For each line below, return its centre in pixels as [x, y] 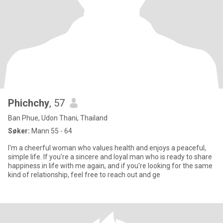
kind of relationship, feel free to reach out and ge [84, 175]
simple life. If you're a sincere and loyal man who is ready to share [110, 157]
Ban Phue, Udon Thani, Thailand [58, 118]
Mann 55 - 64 [51, 131]
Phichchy [29, 103]
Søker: [19, 131]
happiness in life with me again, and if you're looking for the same [110, 166]
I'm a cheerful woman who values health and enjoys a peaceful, [107, 148]
